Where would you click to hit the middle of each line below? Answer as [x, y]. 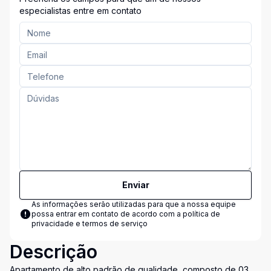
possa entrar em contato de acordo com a [107, 214]
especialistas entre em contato [80, 11]
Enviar [135, 185]
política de [201, 214]
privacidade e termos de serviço [90, 224]
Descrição [54, 252]
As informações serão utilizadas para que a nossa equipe [134, 204]
